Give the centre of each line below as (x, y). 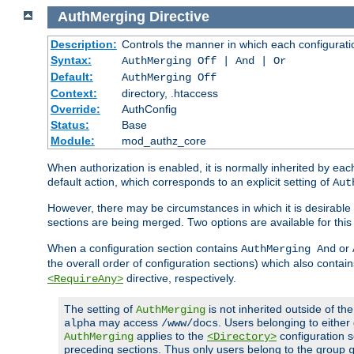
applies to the (170, 335)
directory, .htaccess (169, 93)
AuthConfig (149, 109)
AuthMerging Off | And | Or (203, 60)
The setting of (100, 309)
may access (128, 322)
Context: (73, 93)
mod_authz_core (164, 140)
